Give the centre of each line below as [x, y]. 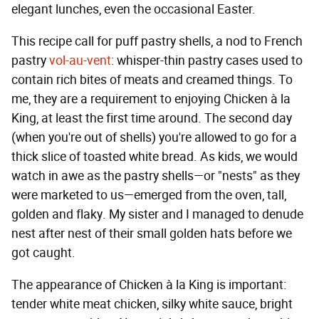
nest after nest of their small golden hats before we [152, 234]
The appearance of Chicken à [92, 285]
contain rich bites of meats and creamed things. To [152, 80]
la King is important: [231, 285]
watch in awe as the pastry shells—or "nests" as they [156, 176]
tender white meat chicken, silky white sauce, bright [152, 304]
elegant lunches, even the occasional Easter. [134, 10]
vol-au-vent [80, 61]
